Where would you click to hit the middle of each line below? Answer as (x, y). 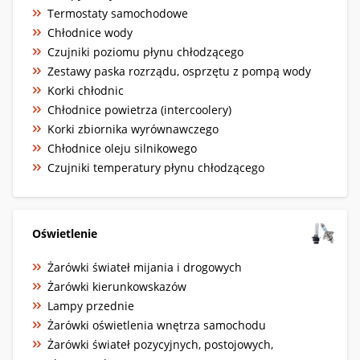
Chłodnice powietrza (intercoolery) (139, 109)
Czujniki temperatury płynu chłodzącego (156, 167)
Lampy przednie (91, 305)
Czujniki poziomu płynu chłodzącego (145, 51)
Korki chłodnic (86, 90)
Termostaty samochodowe (118, 13)
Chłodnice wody (90, 32)
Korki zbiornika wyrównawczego (133, 129)
